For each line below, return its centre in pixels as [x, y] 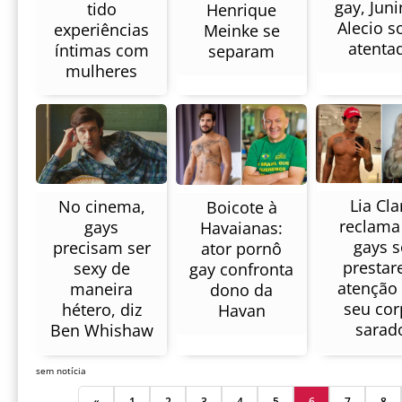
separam [241, 51]
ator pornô [241, 249]
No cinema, [101, 207]
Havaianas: [241, 228]
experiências [101, 29]
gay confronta [241, 270]
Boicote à [241, 208]
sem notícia [61, 371]
